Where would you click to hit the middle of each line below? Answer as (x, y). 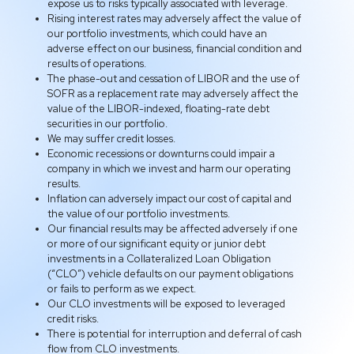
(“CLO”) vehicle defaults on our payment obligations (170, 273)
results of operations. (97, 63)
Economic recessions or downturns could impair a (161, 153)
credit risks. (73, 318)
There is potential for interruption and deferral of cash (175, 333)
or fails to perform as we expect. (122, 288)
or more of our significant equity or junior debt (156, 243)
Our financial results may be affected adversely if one (173, 228)
